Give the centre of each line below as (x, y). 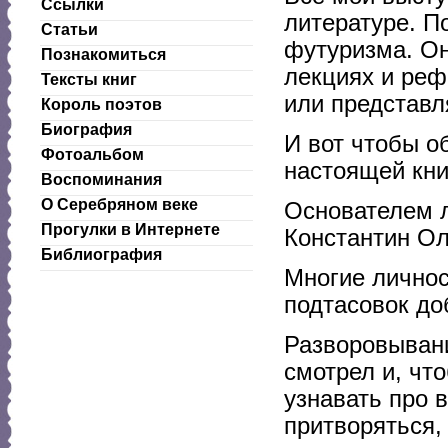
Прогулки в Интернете (130, 229)
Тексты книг (89, 79)
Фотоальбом (92, 154)
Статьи (69, 29)
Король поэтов (101, 104)
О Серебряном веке (119, 204)
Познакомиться (103, 54)
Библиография (101, 254)
